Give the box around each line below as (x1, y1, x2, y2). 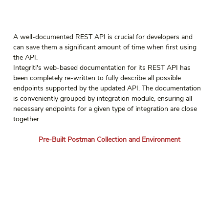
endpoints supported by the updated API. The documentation (13, 84, 203, 93)
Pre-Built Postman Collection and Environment (39, 135, 180, 145)
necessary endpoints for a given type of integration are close (13, 104, 199, 114)
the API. (13, 53, 38, 63)
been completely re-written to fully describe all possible (13, 73, 183, 83)
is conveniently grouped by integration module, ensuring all (13, 94, 194, 104)
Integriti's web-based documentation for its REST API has (13, 63, 193, 73)
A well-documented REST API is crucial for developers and (13, 32, 195, 42)
